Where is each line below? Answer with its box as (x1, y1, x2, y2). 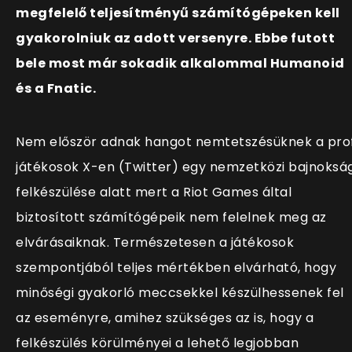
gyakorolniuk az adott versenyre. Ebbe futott (16, 29, 335, 48)
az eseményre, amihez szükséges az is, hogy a (16, 309, 313, 328)
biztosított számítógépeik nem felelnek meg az (16, 208, 327, 227)
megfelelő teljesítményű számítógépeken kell (16, 4, 340, 23)
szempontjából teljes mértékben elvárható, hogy (16, 258, 336, 277)
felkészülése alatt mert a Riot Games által (16, 183, 291, 202)
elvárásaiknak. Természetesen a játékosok (16, 233, 294, 252)
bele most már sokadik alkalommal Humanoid (16, 54, 345, 73)
